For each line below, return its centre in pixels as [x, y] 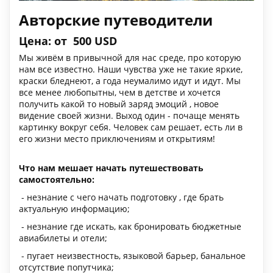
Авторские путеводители [116, 19]
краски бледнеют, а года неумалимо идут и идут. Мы [130, 80]
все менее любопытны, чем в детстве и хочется [120, 92]
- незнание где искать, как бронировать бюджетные [130, 226]
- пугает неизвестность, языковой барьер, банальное [132, 255]
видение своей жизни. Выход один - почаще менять [129, 115]
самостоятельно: [57, 179]
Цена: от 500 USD [68, 41]
